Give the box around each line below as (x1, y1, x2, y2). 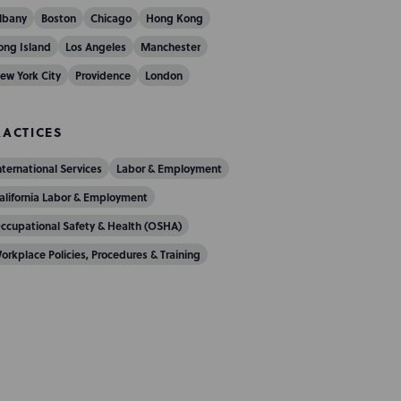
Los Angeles (64, 38, 126, 55)
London (144, 67, 183, 83)
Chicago (90, 10, 132, 26)
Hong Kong (145, 10, 203, 26)
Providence (74, 67, 131, 83)
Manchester (140, 38, 200, 55)
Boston (40, 10, 76, 26)
